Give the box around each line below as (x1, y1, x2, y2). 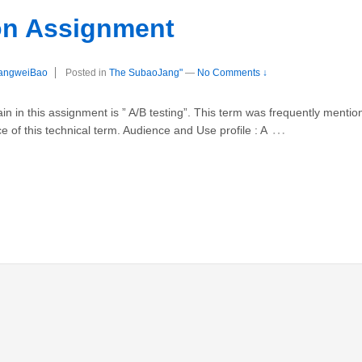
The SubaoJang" (109, 66, 183, 78)
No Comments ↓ (197, 66, 267, 78)
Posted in (65, 66, 109, 78)
